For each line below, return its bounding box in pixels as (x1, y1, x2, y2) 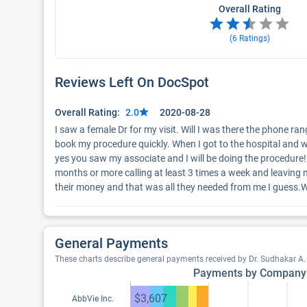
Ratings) (236, 34, 270, 43)
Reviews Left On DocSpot (55, 74, 209, 90)
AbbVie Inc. (71, 294, 114, 304)
